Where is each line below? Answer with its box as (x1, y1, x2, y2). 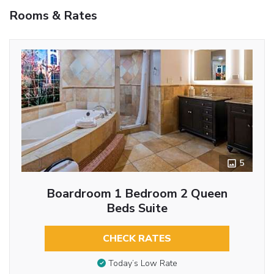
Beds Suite (106, 199, 168, 217)
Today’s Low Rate (108, 257, 177, 270)
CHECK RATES (103, 231, 171, 245)
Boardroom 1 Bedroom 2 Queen (46, 185, 228, 202)
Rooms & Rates (9, 7, 97, 24)
